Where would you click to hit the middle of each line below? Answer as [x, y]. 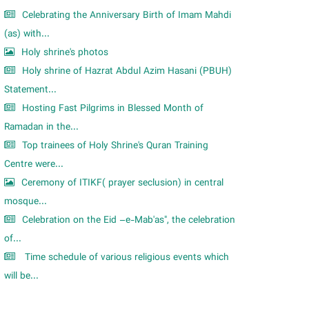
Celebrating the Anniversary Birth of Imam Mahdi [127, 16]
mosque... [26, 202]
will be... [21, 276]
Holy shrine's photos [65, 53]
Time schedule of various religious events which [126, 258]
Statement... [30, 90]
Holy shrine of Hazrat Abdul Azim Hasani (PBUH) [127, 71]
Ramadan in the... [41, 127]
